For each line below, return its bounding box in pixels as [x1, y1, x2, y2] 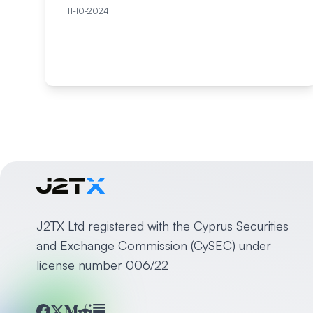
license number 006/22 [36, 256, 168, 272]
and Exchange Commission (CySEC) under [36, 237, 271, 253]
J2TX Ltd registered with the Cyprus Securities [36, 217, 289, 233]
